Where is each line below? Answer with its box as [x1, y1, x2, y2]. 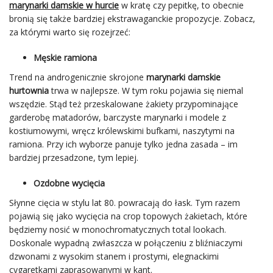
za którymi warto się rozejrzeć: [9, 26, 130, 38]
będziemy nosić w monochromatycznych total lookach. [9, 224, 226, 235]
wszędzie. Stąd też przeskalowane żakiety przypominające [9, 98, 238, 110]
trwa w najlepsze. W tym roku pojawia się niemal [49, 85, 243, 96]
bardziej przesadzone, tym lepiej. [9, 152, 138, 163]
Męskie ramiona [34, 52, 97, 63]
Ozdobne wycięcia [34, 177, 105, 189]
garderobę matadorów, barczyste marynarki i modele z [9, 112, 226, 123]
